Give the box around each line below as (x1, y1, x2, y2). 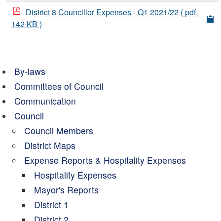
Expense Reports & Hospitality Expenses (24, 154, 186, 166)
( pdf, (180, 6, 198, 18)
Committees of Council (14, 80, 104, 92)
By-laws (14, 65, 45, 77)
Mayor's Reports (34, 184, 99, 196)
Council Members (24, 124, 93, 137)
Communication (14, 95, 76, 107)
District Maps (24, 139, 75, 151)
